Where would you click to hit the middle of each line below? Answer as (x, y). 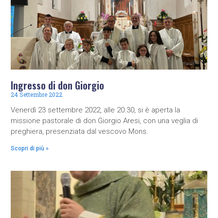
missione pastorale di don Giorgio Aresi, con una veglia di (105, 121)
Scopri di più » (30, 149)
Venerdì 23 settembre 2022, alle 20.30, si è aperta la (96, 110)
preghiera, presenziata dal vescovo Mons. (80, 132)
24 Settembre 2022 (37, 95)
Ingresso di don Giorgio (58, 85)
